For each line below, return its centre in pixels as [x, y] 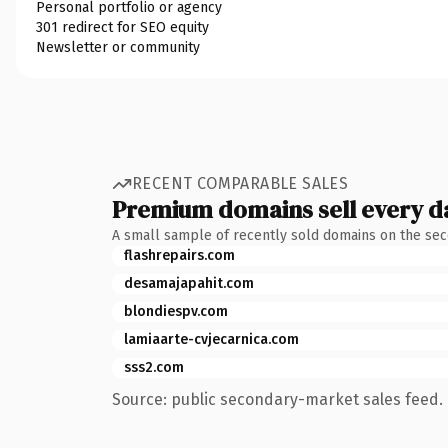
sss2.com [154, 367]
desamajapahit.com [189, 283]
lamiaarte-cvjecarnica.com [211, 339]
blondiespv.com [176, 311]
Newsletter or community [118, 47]
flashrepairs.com [179, 255]
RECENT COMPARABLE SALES [240, 183]
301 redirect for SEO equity [122, 27]
